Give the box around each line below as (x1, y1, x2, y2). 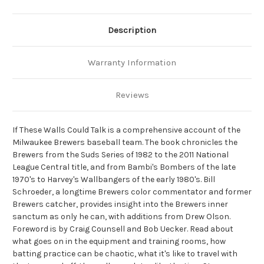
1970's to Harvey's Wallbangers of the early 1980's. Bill (12, 174, 215, 185)
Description (108, 25, 156, 36)
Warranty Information (88, 57, 176, 68)
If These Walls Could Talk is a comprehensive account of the (12, 125, 240, 136)
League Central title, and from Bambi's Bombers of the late (12, 162, 236, 173)
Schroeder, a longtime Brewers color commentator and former (12, 187, 252, 197)
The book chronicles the (145, 137, 237, 148)
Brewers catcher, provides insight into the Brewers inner (12, 199, 228, 210)
